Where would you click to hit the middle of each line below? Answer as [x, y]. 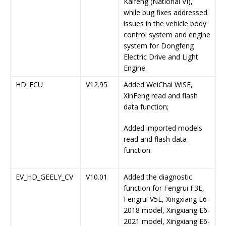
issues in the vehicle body [165, 24]
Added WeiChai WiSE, [158, 85]
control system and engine [167, 35]
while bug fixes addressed [165, 13]
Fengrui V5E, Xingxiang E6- [166, 199]
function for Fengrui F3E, [164, 188]
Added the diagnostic [158, 177]
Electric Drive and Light [161, 57]
